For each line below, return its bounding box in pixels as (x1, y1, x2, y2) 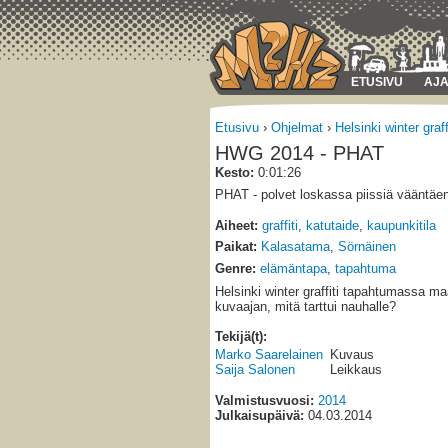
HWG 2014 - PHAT (215, 141, 384, 164)
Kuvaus (330, 347, 374, 363)
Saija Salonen (215, 362, 295, 378)
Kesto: (215, 164, 254, 180)
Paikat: (215, 239, 257, 255)
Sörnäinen (338, 239, 396, 255)
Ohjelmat (271, 120, 323, 135)
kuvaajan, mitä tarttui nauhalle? (215, 298, 396, 314)
